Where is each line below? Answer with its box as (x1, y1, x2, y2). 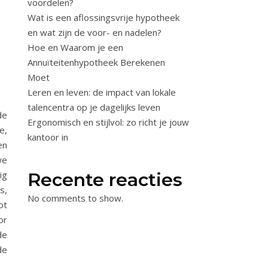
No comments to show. (28, 192, 123, 204)
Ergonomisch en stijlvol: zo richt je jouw (28, 116, 189, 128)
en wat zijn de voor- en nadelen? (28, 26, 162, 38)
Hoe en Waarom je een (28, 41, 123, 53)
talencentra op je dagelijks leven (28, 101, 160, 113)
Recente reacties (28, 169, 182, 191)
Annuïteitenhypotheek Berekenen (28, 56, 165, 68)
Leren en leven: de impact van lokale (28, 86, 176, 98)
